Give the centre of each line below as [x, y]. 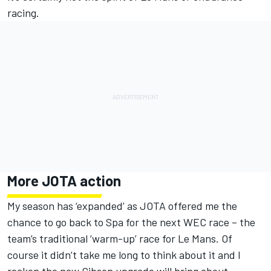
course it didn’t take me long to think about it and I [124, 255]
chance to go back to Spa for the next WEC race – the [131, 222]
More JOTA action [64, 181]
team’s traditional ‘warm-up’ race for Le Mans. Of [120, 239]
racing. [23, 13]
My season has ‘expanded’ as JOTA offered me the [122, 206]
